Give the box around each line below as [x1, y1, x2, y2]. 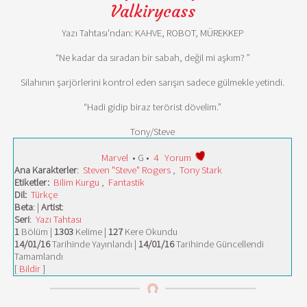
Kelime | [73, 225, 108, 238]
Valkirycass [110, 1, 195, 22]
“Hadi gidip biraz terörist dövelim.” [84, 101, 221, 113]
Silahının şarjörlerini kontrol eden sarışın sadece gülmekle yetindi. [21, 76, 284, 88]
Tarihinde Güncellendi [174, 238, 264, 250]
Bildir [19, 262, 40, 275]
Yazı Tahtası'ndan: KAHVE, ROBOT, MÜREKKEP [61, 27, 244, 39]
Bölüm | [19, 225, 54, 238]
